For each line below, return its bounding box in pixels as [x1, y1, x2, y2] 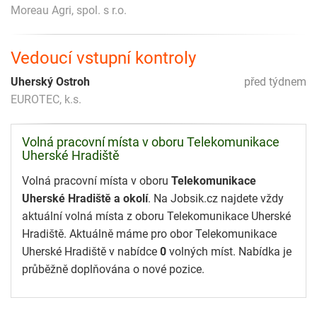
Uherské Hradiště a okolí [22, 191, 148, 205]
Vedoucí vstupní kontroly [11, 47, 196, 68]
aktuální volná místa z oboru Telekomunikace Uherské [22, 209, 291, 223]
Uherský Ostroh [11, 74, 90, 88]
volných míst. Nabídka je [166, 244, 292, 258]
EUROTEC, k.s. [11, 92, 81, 106]
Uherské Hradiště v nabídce [22, 244, 160, 258]
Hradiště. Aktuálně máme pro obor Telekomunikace [22, 226, 277, 241]
